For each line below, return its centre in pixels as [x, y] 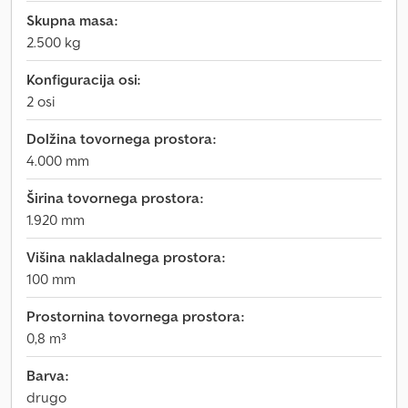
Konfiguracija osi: [83, 79]
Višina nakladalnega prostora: [126, 257]
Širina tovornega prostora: [115, 198]
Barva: [47, 375]
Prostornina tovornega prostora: [135, 316]
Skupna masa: [72, 20]
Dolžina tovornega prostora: [121, 138]
